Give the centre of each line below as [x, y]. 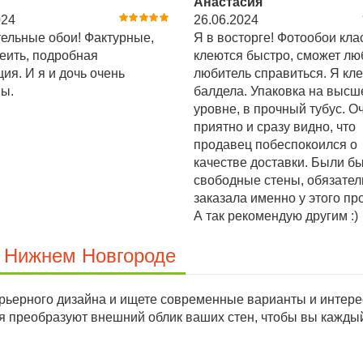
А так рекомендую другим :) [276, 216]
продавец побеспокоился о [275, 145]
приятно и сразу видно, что [275, 127]
